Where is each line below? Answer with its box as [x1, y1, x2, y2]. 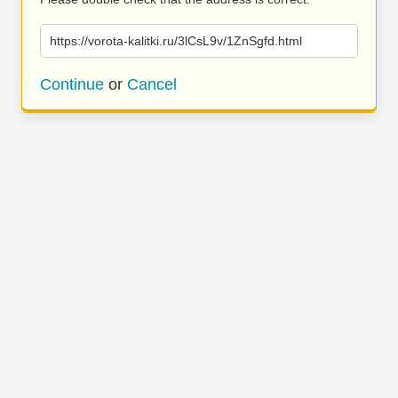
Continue [40, 76, 104, 93]
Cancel [127, 76, 177, 93]
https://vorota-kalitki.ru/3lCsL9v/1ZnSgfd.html [50, 34, 302, 48]
